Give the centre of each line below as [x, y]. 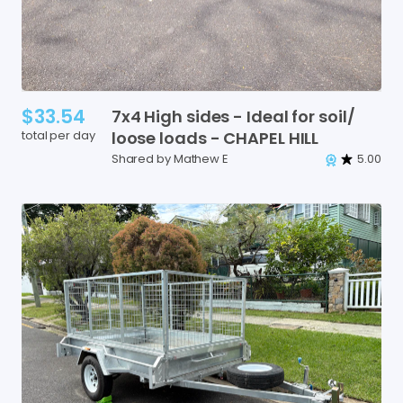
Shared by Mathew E [170, 158]
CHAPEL [254, 138]
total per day [58, 135]
